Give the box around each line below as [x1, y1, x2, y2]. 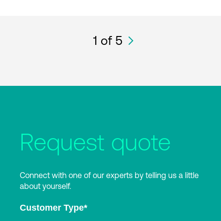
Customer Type [20, 203, 84, 213]
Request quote [20, 128, 171, 156]
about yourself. [20, 181, 71, 190]
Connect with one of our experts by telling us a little [20, 170, 199, 180]
